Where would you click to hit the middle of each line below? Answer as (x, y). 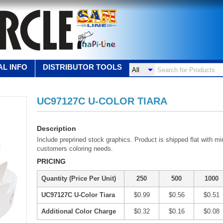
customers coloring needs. (75, 149)
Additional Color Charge (79, 211)
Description (56, 128)
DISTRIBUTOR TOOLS (82, 67)
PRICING (51, 161)
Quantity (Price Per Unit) (79, 178)
